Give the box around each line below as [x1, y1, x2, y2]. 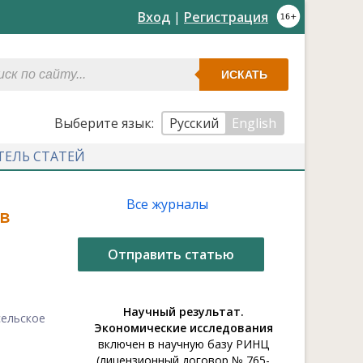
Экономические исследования [93, 320, 273, 335]
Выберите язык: [54, 114, 157, 132]
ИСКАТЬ [220, 68, 267, 81]
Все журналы [126, 195, 208, 213]
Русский [169, 114, 219, 132]
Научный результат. [122, 304, 244, 319]
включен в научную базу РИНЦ [97, 336, 269, 352]
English [232, 114, 276, 132]
